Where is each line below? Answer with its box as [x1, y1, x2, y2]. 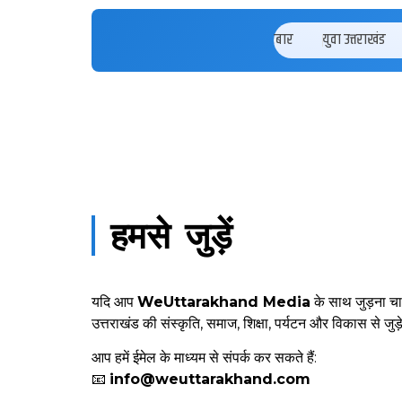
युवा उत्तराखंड [321, 29, 386, 51]
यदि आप [92, 293, 137, 310]
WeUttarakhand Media [137, 293, 310, 310]
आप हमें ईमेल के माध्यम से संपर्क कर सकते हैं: [92, 349, 317, 367]
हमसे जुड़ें [110, 214, 232, 258]
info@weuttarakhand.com [109, 371, 310, 389]
